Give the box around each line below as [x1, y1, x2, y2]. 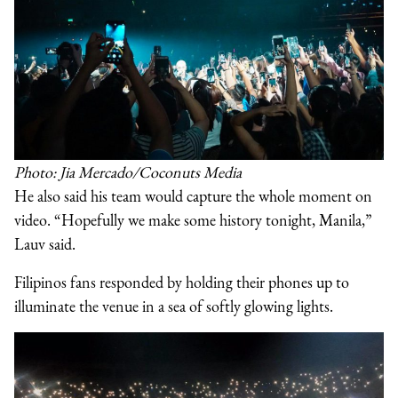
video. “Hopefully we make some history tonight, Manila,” [14, 209, 372, 230]
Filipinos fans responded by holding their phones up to [14, 271, 349, 292]
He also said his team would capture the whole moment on [14, 185, 372, 206]
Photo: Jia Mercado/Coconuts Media [14, 161, 242, 182]
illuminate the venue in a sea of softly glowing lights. [14, 295, 333, 316]
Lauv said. [14, 233, 76, 254]
